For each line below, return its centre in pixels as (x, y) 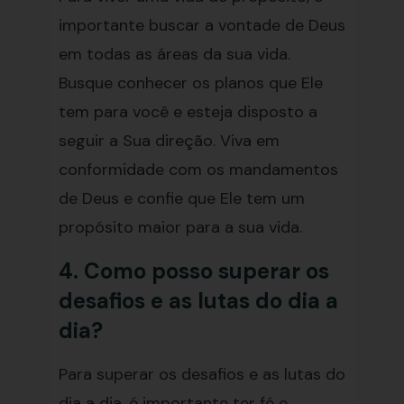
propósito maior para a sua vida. (180, 227)
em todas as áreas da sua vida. (174, 54)
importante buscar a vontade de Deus (202, 25)
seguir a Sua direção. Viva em (169, 141)
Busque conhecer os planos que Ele (190, 83)
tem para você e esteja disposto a (188, 112)
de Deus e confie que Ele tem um (181, 198)
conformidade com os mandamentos (198, 170)
